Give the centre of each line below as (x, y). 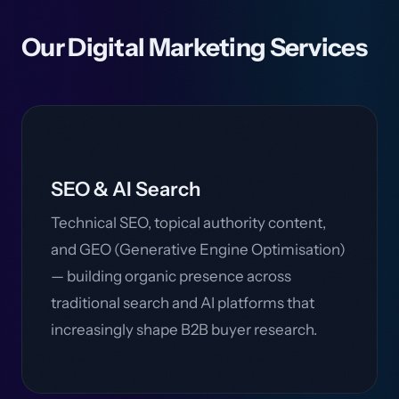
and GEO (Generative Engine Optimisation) (198, 249)
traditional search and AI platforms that (183, 303)
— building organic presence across (171, 276)
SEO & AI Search (126, 189)
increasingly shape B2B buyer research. (184, 330)
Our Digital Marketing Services (194, 47)
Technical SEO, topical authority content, (188, 223)
